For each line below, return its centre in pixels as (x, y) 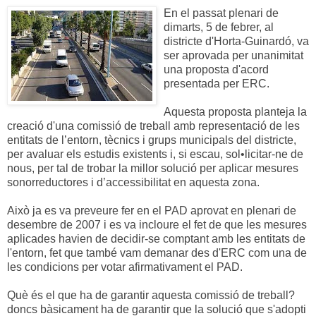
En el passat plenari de (221, 13)
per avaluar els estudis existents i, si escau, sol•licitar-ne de (155, 154)
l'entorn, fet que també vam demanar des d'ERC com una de (157, 253)
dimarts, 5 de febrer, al (219, 27)
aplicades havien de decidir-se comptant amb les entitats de (156, 238)
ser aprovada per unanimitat (233, 55)
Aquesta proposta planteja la (235, 111)
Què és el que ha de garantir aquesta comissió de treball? (151, 295)
